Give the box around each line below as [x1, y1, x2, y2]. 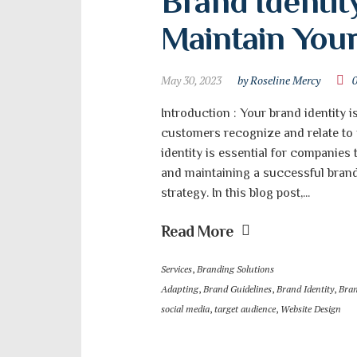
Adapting [161, 283, 198, 295]
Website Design [280, 303, 341, 315]
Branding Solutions [197, 263, 274, 275]
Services [161, 263, 192, 275]
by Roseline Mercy [237, 73, 320, 88]
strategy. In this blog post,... [161, 186, 310, 200]
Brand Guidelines [203, 283, 272, 295]
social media [161, 303, 210, 315]
